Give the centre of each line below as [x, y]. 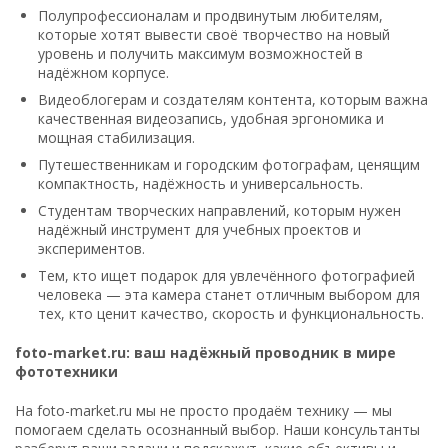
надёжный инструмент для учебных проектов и [199, 229]
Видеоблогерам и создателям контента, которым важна [233, 99]
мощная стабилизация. [116, 137]
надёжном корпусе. [103, 72]
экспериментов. [91, 248]
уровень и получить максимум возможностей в [200, 53]
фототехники [66, 371]
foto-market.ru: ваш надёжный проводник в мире [205, 352]
